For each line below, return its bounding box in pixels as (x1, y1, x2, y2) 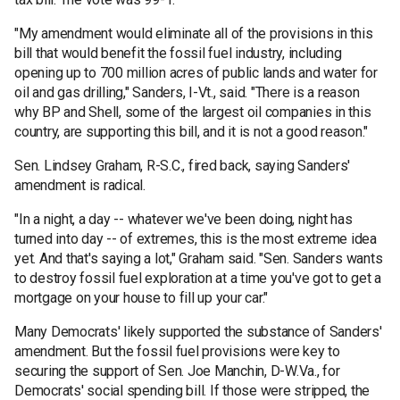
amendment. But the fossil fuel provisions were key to (14, 342, 340, 360)
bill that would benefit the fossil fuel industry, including (14, 44, 342, 62)
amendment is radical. (14, 176, 146, 194)
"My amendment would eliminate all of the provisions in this (14, 24, 373, 42)
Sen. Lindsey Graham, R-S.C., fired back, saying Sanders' (14, 156, 350, 174)
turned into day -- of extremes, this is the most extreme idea (14, 229, 377, 247)
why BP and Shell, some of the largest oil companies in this (14, 103, 371, 121)
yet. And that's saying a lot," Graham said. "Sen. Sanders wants (14, 249, 383, 267)
